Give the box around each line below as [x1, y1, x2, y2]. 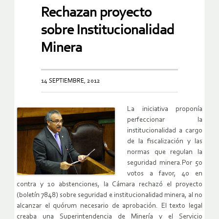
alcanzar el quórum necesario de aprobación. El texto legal [17, 202, 202, 210]
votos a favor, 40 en [127, 170, 202, 178]
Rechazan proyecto [41, 6, 152, 21]
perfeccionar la [127, 116, 202, 124]
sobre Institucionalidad [41, 23, 175, 38]
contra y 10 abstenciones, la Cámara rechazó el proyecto [17, 181, 202, 189]
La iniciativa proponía [127, 106, 202, 113]
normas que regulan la [127, 149, 202, 156]
